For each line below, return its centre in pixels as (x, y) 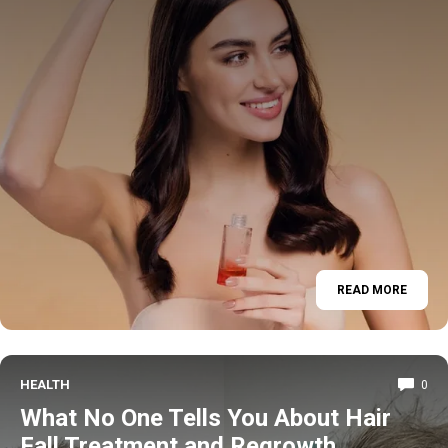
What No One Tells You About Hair (205, 418)
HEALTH (45, 384)
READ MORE (372, 289)
